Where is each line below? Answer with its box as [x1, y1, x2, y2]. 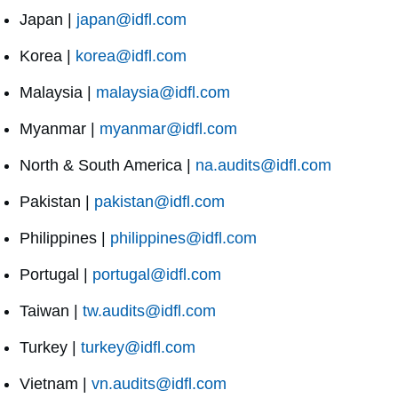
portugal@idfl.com [92, 266, 221, 284]
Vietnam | [20, 375, 92, 394]
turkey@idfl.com [81, 338, 195, 357]
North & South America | [20, 156, 195, 175]
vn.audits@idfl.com [92, 375, 227, 394]
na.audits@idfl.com [195, 156, 331, 175]
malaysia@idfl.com [96, 84, 230, 102]
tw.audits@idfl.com [83, 302, 216, 321]
